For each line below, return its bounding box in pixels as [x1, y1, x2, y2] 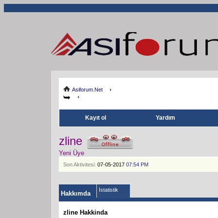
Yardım [156, 114, 175, 121]
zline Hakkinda [63, 208, 108, 216]
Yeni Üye [59, 149, 84, 157]
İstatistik [99, 186, 118, 193]
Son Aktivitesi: [63, 161, 96, 167]
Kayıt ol [85, 114, 106, 121]
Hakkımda [61, 189, 91, 197]
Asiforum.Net [72, 86, 103, 92]
